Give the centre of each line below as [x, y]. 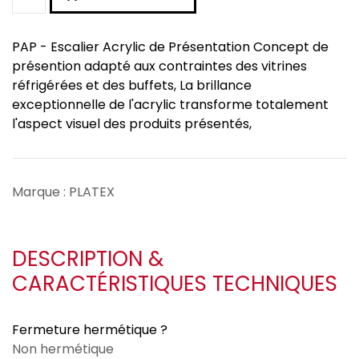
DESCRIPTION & [88, 259]
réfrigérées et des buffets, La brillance [132, 86]
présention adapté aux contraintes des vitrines [159, 67]
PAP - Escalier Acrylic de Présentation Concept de [170, 47]
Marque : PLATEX [63, 192]
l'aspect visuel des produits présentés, [132, 124]
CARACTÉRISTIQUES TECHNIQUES [175, 284]
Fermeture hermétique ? [90, 330]
